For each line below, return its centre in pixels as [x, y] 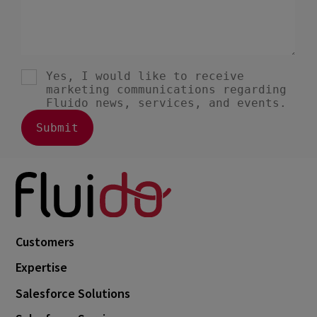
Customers [45, 241]
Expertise [42, 267]
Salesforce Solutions [73, 293]
